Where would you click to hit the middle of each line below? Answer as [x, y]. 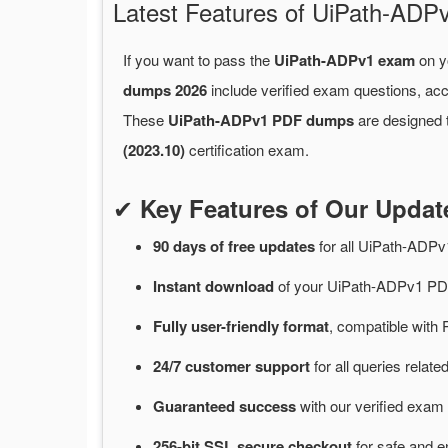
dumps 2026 [165, 90]
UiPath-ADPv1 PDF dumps [261, 120]
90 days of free [206, 246]
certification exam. [247, 150]
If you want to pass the [198, 60]
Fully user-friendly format [241, 326]
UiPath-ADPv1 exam [344, 60]
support [284, 366]
